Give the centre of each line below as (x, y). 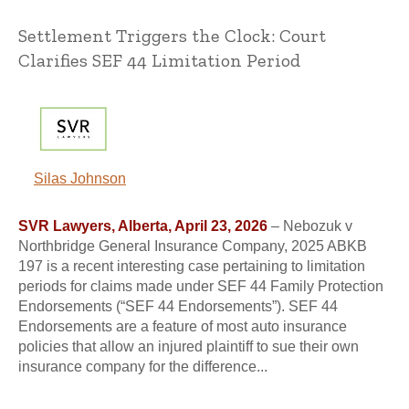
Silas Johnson (80, 179)
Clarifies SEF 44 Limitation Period (159, 61)
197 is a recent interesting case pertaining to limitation (192, 267)
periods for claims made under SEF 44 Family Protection (201, 287)
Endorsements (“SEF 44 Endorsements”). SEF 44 (178, 307)
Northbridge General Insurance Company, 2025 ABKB (193, 246)
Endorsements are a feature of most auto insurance (183, 327)
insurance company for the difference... (143, 367)
